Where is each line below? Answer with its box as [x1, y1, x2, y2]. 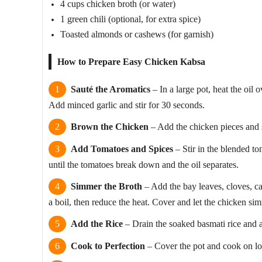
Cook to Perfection [71, 240, 145, 251]
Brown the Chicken [71, 121, 149, 132]
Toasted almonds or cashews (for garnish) [60, 29, 213, 39]
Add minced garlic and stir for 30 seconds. [49, 99, 205, 110]
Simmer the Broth [71, 181, 142, 191]
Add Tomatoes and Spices [71, 143, 173, 154]
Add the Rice [71, 218, 123, 229]
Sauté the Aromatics [71, 84, 150, 94]
